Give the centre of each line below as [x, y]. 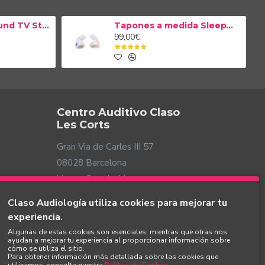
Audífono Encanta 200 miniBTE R [149, 140]
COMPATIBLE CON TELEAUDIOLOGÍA [180, 188]
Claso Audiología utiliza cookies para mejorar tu [117, 203]
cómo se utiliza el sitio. [46, 248]
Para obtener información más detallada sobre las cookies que [113, 257]
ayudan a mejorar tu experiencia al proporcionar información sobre [119, 240]
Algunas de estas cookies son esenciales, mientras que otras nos [117, 232]
